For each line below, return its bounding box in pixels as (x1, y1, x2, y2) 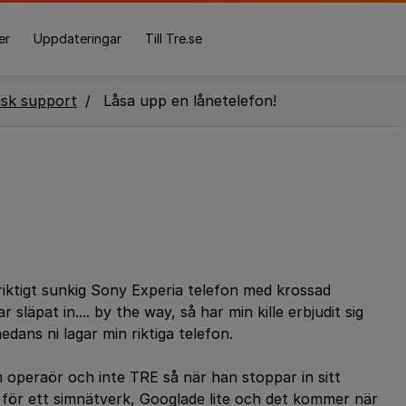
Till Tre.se (144, 31, 202, 46)
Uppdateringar (33, 31, 121, 46)
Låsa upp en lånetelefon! (103, 92, 276, 110)
